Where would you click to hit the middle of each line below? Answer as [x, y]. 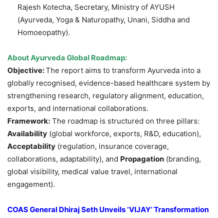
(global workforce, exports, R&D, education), [124, 134]
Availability [27, 134]
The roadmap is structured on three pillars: [125, 121]
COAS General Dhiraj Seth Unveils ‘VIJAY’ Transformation [108, 210]
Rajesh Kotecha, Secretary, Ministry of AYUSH [96, 7]
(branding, [182, 159]
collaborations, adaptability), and [64, 159]
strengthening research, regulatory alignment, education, [106, 96]
